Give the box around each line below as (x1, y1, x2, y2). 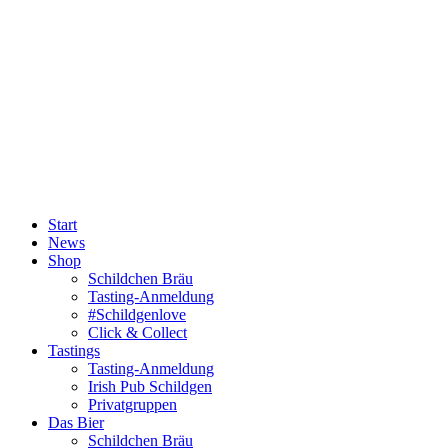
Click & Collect (88, 324, 187, 342)
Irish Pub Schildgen (88, 378, 212, 396)
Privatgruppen (88, 396, 177, 414)
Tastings (48, 342, 100, 360)
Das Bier (48, 414, 104, 432)
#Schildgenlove (88, 306, 186, 324)
